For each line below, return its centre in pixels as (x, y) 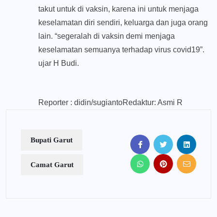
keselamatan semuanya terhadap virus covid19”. (121, 50)
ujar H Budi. (59, 63)
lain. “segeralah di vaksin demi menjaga (107, 36)
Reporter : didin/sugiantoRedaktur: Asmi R (110, 103)
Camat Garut (52, 165)
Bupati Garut (52, 140)
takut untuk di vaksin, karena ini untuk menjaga (118, 9)
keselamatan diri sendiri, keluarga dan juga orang (123, 23)
